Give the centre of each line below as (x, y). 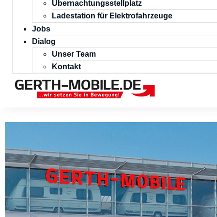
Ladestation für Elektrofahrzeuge (112, 16)
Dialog (44, 41)
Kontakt (66, 67)
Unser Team (74, 54)
